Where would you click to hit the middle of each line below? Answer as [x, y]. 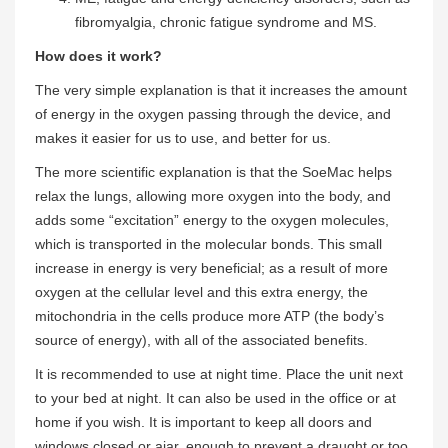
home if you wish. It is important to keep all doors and [203, 422]
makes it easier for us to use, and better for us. [183, 138]
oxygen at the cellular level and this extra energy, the [201, 292]
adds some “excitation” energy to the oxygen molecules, [212, 220]
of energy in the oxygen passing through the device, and [213, 114]
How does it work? [98, 56]
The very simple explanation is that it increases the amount [221, 90]
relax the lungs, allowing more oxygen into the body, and [213, 196]
